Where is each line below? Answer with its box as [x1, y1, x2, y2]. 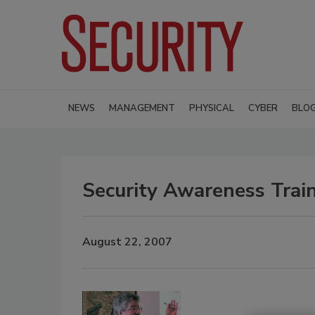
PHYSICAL [189, 101, 234, 115]
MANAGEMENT [109, 101, 175, 115]
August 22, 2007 [82, 234, 172, 250]
